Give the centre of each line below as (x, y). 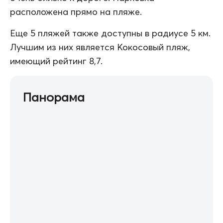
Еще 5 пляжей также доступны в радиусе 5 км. (110, 33)
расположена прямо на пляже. (76, 12)
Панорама (54, 97)
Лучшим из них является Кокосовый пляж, (100, 47)
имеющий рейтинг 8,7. (56, 61)
